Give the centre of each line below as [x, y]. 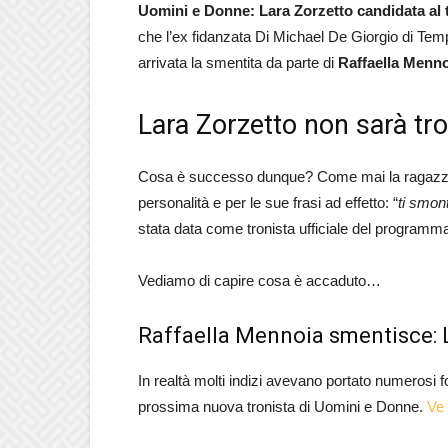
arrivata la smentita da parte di [238, 62]
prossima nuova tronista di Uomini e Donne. [282, 406]
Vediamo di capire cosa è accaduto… [259, 280]
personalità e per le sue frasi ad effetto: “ [268, 202]
